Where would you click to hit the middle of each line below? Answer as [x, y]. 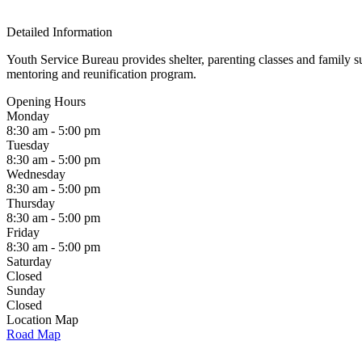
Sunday [26, 290]
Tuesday [28, 145]
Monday [28, 116]
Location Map [42, 320]
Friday [23, 232]
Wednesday [36, 174]
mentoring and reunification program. [101, 74]
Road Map [34, 334]
